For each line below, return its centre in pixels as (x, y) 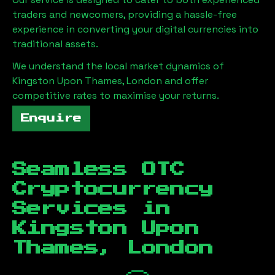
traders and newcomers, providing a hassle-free (125, 14)
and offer (185, 81)
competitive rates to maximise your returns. (116, 95)
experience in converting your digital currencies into (135, 29)
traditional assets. (55, 44)
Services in (91, 209)
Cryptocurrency (113, 189)
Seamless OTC (99, 169)
